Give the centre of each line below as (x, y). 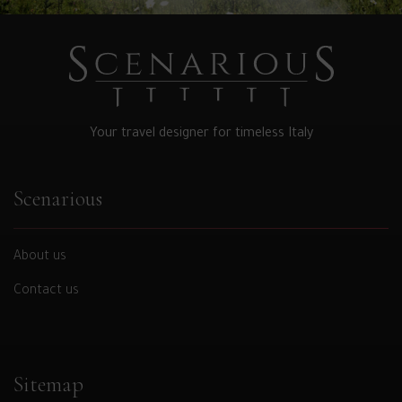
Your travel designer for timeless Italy (201, 135)
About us (40, 258)
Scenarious (58, 199)
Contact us (46, 292)
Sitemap (48, 385)
